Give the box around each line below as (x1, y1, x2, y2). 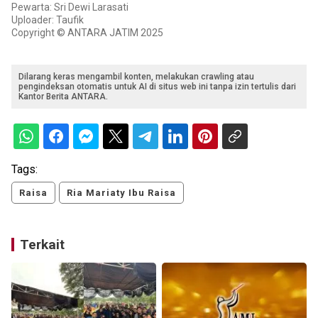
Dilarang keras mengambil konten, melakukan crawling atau (18, 72, 254, 82)
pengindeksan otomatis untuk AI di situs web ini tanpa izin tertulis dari (18, 82, 296, 92)
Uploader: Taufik (11, 14, 84, 26)
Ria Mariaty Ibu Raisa (67, 187, 176, 199)
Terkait (20, 236, 65, 253)
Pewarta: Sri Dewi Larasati (11, 1, 128, 13)
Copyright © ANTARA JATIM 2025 (11, 27, 163, 39)
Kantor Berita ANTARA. (18, 92, 108, 102)
